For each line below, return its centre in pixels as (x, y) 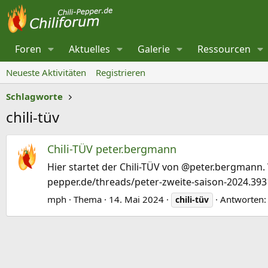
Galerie (154, 49)
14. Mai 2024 (136, 200)
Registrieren (121, 72)
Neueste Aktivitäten (46, 72)
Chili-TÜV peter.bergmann (112, 149)
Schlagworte (34, 96)
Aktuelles (90, 49)
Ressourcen (224, 49)
